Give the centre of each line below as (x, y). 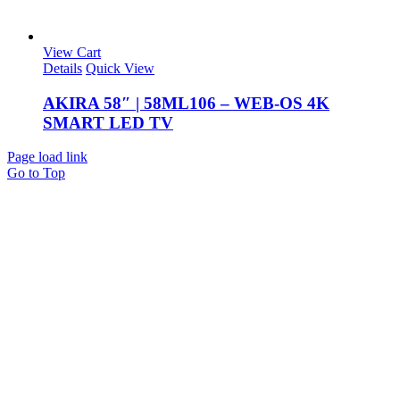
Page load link (47, 157)
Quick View (120, 68)
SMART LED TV (108, 122)
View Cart (72, 52)
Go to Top (36, 173)
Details (62, 68)
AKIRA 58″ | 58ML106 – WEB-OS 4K (186, 103)
